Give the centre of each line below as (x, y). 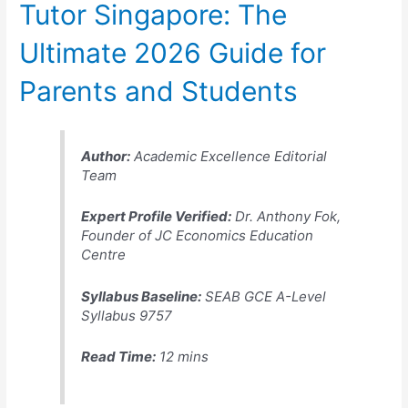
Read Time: (119, 356)
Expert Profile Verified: (157, 217)
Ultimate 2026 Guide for (173, 52)
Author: (106, 157)
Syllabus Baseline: (142, 296)
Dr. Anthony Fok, (286, 217)
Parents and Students (159, 91)
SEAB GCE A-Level (264, 296)
